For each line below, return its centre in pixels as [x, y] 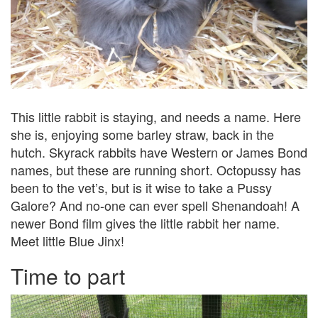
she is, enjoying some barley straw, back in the [142, 135]
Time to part [68, 276]
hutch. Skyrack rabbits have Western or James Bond [159, 152]
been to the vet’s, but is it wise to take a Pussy [141, 188]
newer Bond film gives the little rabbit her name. [145, 223]
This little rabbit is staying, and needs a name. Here [156, 117]
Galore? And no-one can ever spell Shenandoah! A [155, 205]
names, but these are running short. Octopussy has [156, 170]
